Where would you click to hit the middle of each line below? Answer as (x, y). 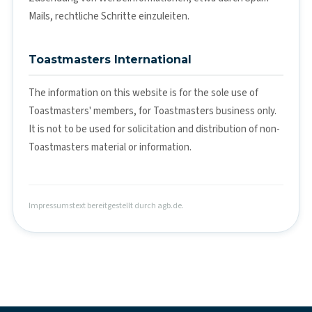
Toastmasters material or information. (110, 147)
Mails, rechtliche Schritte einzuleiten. (109, 16)
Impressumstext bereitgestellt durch (93, 205)
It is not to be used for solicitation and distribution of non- (154, 129)
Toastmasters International (110, 59)
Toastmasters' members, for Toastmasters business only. (153, 111)
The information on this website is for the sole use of (143, 93)
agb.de (170, 205)
